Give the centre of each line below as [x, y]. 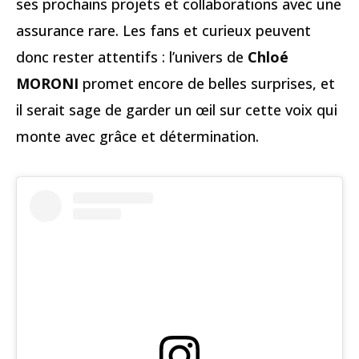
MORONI [47, 83]
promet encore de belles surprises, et [207, 83]
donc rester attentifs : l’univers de [132, 56]
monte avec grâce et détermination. [137, 136]
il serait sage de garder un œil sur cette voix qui [177, 109]
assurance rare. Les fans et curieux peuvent [163, 30]
